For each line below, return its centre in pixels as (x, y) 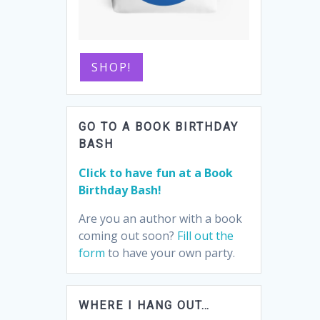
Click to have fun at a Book (156, 173)
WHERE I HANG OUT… (145, 306)
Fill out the (206, 236)
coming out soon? (128, 236)
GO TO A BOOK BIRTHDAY (159, 127)
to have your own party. (170, 253)
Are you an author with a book (161, 219)
